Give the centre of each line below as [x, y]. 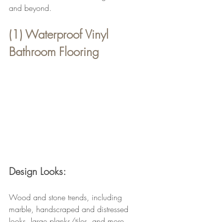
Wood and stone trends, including [67, 197]
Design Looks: [37, 171]
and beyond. [30, 8]
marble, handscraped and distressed [70, 209]
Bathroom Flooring [54, 51]
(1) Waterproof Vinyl [60, 34]
